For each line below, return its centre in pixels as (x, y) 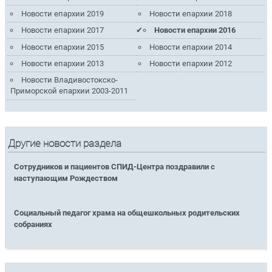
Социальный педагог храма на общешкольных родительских (127, 213)
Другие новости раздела (65, 144)
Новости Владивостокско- (69, 80)
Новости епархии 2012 (191, 63)
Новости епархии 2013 (62, 63)
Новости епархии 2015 (62, 47)
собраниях (33, 225)
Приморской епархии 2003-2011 (69, 91)
